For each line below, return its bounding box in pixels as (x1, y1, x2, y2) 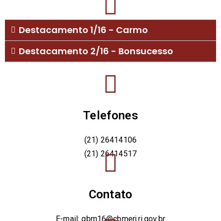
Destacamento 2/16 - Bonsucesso (19, 44, 173, 57)
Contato (88, 187, 133, 201)
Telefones (83, 108, 138, 122)
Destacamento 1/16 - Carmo (19, 23, 148, 36)
